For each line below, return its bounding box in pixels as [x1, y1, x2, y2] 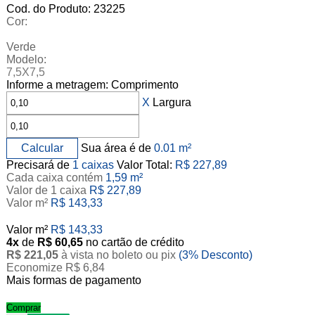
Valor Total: [116, 159, 175, 172]
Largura [152, 96, 191, 109]
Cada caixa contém [6, 172, 105, 184]
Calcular [20, 142, 63, 155]
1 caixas [72, 159, 114, 172]
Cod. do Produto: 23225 [6, 3, 125, 15]
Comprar [6, 302, 41, 314]
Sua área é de [80, 142, 154, 155]
